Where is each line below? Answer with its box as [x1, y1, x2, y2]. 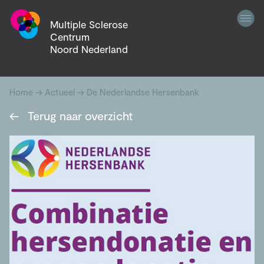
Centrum [49, 31, 90, 43]
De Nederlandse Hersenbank [87, 87, 199, 97]
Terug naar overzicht [25, 108, 133, 123]
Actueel [45, 87, 75, 97]
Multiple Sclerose [49, 18, 128, 31]
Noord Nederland [49, 43, 128, 55]
